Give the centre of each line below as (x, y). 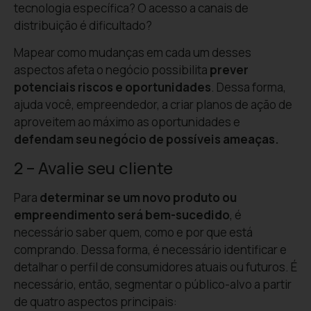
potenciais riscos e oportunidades (112, 87)
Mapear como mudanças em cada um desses (133, 53)
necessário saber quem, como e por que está (133, 232)
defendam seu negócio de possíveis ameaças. (146, 140)
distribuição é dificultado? (83, 25)
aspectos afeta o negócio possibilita (112, 70)
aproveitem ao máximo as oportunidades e (127, 122)
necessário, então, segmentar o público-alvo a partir (153, 284)
